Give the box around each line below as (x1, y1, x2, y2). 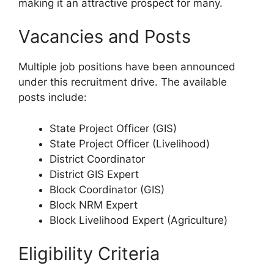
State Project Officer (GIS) (50, 122, 177, 135)
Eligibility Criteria (18, 243, 160, 265)
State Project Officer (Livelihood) (50, 137, 210, 150)
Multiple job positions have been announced (18, 61, 235, 73)
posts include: (18, 91, 87, 104)
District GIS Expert (50, 168, 139, 180)
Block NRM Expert (50, 198, 138, 211)
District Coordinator (50, 152, 145, 165)
